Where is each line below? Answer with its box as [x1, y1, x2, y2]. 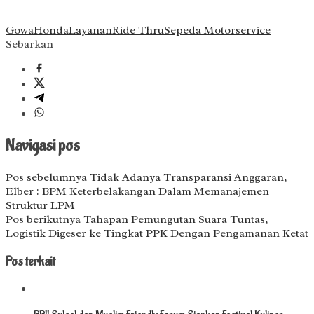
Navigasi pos [6, 135, 80, 156]
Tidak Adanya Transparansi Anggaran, [87, 170, 287, 184]
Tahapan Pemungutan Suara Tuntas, [81, 212, 268, 226]
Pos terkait [6, 253, 55, 270]
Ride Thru [112, 23, 164, 38]
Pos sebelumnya [6, 170, 87, 184]
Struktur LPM [6, 198, 75, 212]
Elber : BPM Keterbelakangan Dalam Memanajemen [6, 184, 269, 198]
